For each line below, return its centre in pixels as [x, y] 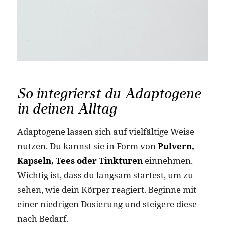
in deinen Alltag [67, 109]
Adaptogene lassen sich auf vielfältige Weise [105, 131]
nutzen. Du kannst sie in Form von [87, 146]
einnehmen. [167, 160]
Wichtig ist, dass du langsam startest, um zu [105, 175]
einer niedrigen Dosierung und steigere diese [107, 204]
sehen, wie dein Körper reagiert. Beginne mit [106, 189]
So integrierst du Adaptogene [109, 94]
